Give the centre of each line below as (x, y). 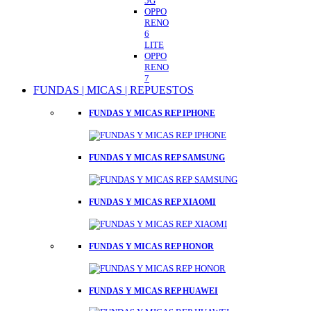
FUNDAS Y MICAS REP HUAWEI (153, 291)
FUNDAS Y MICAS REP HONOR (151, 246)
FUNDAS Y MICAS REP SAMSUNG (157, 157)
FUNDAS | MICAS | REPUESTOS (114, 90)
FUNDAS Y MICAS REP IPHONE (152, 113)
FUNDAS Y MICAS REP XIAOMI (152, 202)
